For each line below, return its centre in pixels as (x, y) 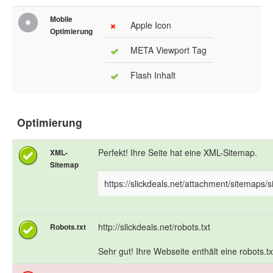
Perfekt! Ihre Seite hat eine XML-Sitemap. (178, 153)
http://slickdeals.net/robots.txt (154, 227)
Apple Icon (151, 25)
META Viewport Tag (168, 50)
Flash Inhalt (153, 75)
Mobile (61, 19)
